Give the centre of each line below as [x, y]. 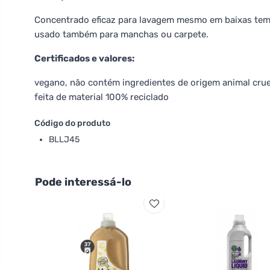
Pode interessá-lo [83, 182]
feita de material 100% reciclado [102, 97]
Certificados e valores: [84, 58]
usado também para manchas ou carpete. [121, 34]
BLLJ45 [64, 140]
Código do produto [72, 123]
